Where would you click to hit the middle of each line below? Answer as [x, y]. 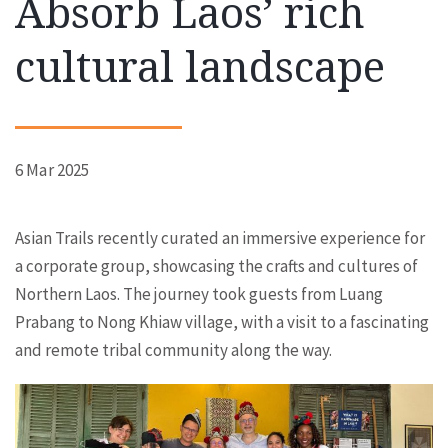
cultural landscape [200, 67]
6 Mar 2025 [52, 170]
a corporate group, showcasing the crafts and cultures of [216, 266]
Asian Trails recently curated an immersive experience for [220, 238]
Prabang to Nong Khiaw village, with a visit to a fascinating [222, 322]
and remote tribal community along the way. [173, 350]
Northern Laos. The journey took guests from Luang [199, 294]
